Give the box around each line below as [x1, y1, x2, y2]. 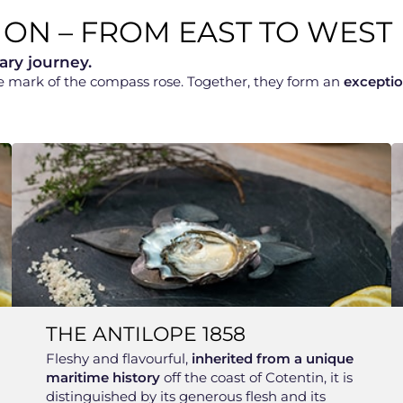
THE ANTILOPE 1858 [45, 321, 246, 346]
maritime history [45, 368, 160, 386]
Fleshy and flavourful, [45, 349, 192, 367]
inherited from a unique [191, 349, 354, 367]
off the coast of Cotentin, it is [159, 368, 353, 386]
